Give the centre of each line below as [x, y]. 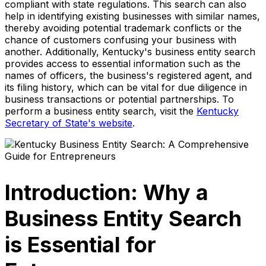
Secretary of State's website [69, 123]
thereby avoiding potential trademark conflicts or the [123, 28]
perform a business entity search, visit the [101, 111]
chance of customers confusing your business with [121, 39]
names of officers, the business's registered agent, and [128, 75]
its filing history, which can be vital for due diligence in [126, 87]
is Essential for [80, 245]
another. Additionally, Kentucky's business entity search [130, 51]
